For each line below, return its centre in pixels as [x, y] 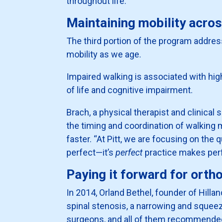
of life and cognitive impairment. [130, 90]
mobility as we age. [104, 55]
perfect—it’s [91, 153]
